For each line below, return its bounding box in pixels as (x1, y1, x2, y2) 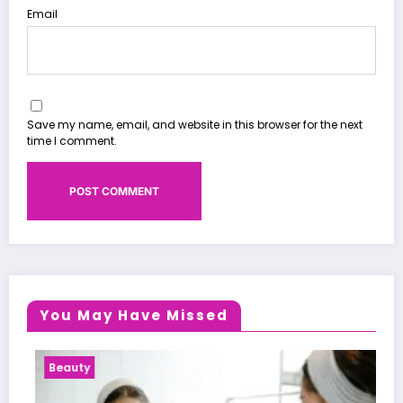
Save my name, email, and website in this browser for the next (27, 117, 363, 133)
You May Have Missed (40, 306, 228, 326)
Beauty (40, 360, 82, 376)
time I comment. (27, 133, 117, 149)
